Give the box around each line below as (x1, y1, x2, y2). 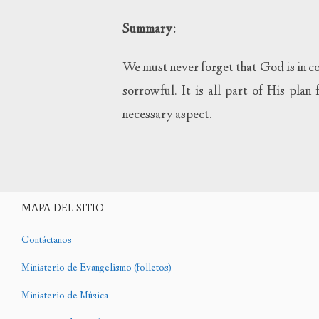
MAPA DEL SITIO (21, 202, 104, 215)
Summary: (122, 20, 176, 39)
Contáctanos (21, 234, 72, 249)
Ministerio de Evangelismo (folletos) (21, 261, 172, 276)
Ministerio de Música (21, 289, 108, 304)
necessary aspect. (122, 106, 212, 125)
